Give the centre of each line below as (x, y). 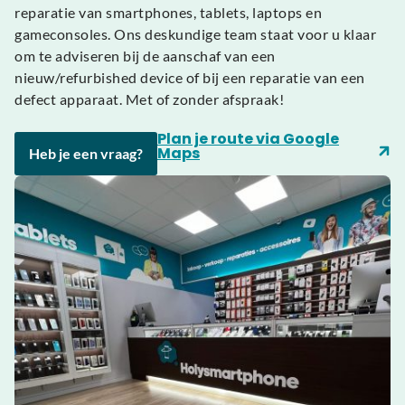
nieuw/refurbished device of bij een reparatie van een (190, 77)
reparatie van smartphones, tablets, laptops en (168, 12)
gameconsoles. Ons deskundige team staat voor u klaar (195, 33)
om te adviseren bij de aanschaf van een (145, 55)
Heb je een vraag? (86, 153)
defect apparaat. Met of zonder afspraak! (149, 99)
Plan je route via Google (248, 138)
